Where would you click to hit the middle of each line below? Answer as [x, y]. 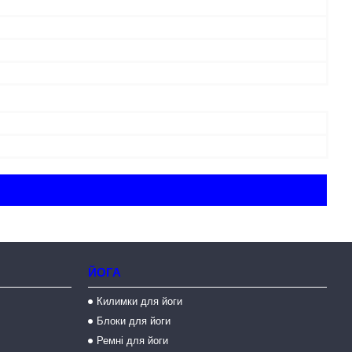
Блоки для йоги [133, 321]
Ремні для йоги [132, 341]
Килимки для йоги [139, 301]
